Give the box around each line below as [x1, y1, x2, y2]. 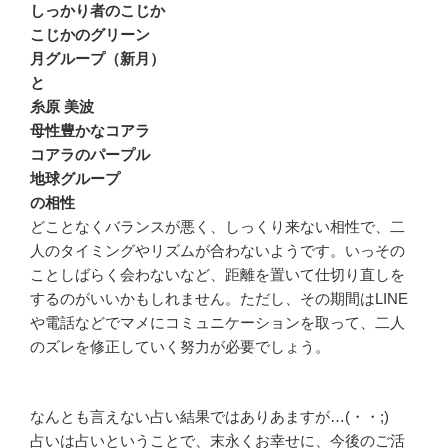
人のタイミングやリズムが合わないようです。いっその [30, 241, 405, 259]
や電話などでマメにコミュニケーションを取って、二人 [30, 313, 405, 331]
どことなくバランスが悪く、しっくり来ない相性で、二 [30, 217, 405, 235]
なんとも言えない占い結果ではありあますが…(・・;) [30, 408, 389, 425]
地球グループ [30, 169, 120, 187]
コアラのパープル [30, 145, 150, 163]
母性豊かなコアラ [30, 121, 150, 139]
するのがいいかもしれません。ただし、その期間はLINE [30, 289, 408, 307]
